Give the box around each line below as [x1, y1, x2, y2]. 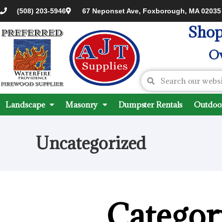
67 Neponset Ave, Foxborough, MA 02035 [82, 6, 221, 15]
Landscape [5, 100, 45, 110]
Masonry [65, 100, 98, 110]
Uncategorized [36, 132, 146, 154]
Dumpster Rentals [118, 100, 183, 110]
